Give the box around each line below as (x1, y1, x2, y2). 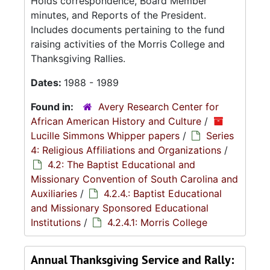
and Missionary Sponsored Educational (31, 202, 209, 214)
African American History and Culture (31, 115, 201, 127)
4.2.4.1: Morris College (107, 216, 207, 228)
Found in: (31, 101, 76, 113)
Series (206, 130, 234, 142)
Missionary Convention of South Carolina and (31, 173, 238, 185)
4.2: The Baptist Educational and (48, 159, 195, 171)
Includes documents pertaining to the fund (31, 24, 225, 36)
